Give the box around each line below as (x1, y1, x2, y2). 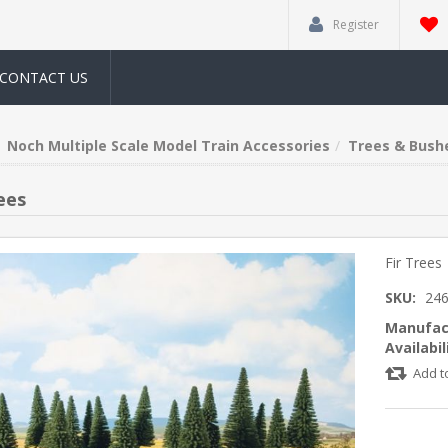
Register (333, 16, 379, 33)
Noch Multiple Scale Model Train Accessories (6, 136, 330, 155)
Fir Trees (385, 253, 443, 272)
